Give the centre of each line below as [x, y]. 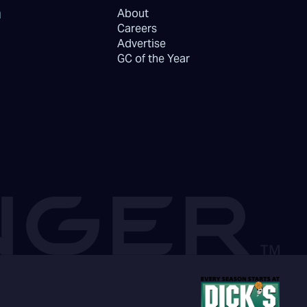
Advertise [142, 44]
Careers [137, 28]
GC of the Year [154, 59]
